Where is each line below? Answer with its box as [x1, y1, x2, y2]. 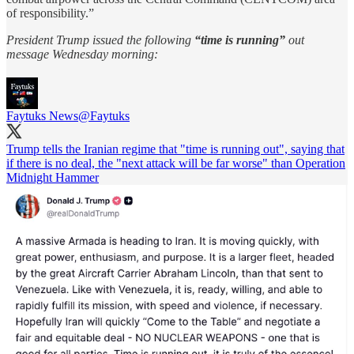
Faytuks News [6, 108, 78, 122]
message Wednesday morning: [6, 47, 158, 61]
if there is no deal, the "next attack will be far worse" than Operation [6, 156, 345, 170]
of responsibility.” [6, 6, 94, 20]
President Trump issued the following [6, 32, 194, 47]
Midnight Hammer [6, 170, 99, 184]
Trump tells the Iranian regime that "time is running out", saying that [6, 141, 345, 156]
